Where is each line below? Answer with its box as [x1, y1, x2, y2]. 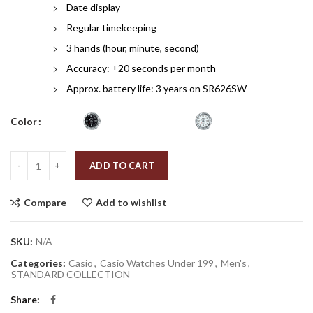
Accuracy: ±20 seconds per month [66, 62, 216, 74]
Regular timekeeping [66, 22, 156, 34]
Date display [66, 1, 120, 13]
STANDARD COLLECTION [11, 268, 130, 280]
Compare [24, 196, 66, 208]
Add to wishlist [96, 196, 167, 208]
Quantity [10, 152, 50, 163]
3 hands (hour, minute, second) [66, 42, 199, 54]
